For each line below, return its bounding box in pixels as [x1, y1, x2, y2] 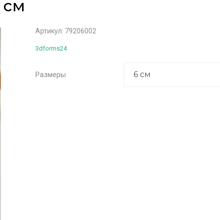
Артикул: [35, 27, 63, 35]
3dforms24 [35, 45, 67, 52]
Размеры [35, 70, 66, 79]
